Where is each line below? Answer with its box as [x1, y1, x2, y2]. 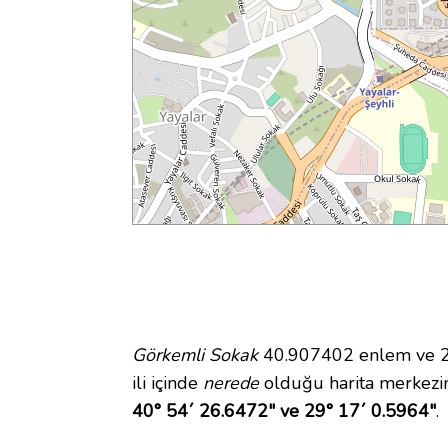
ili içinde [132, 371, 203, 396]
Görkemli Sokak [132, 343, 258, 368]
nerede [203, 371, 259, 396]
